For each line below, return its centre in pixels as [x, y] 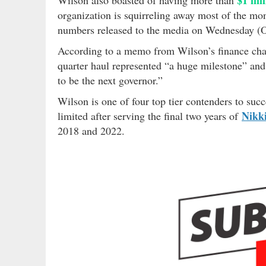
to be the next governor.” [110, 80]
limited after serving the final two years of [150, 115]
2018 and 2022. [91, 130]
